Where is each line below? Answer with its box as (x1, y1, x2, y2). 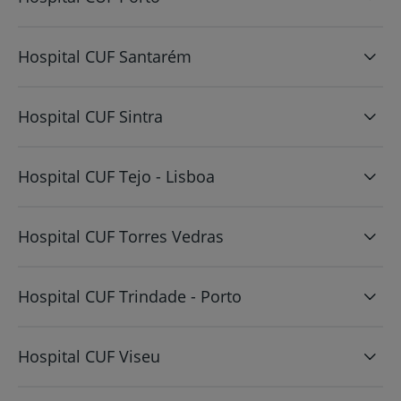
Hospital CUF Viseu (18, 345, 160, 367)
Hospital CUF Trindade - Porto (18, 285, 242, 307)
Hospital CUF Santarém (18, 45, 192, 67)
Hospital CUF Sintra (18, 105, 163, 127)
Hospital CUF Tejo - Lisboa (18, 165, 215, 187)
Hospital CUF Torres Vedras (18, 225, 224, 247)
